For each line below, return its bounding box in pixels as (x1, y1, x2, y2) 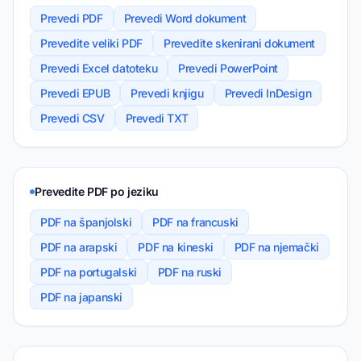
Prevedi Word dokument (123, 11, 247, 26)
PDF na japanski (40, 290, 122, 305)
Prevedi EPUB (40, 86, 110, 101)
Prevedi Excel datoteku (40, 61, 158, 76)
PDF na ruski (157, 265, 222, 280)
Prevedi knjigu (131, 86, 204, 101)
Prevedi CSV (40, 111, 105, 126)
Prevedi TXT (125, 111, 189, 126)
